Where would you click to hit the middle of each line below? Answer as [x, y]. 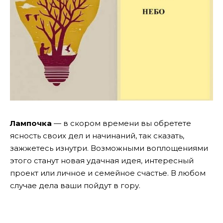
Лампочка [31, 123]
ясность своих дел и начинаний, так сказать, [97, 135]
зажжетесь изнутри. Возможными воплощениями [109, 148]
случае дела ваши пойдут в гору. [75, 185]
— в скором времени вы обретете [121, 123]
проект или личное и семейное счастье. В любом [108, 173]
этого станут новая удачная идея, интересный [102, 160]
